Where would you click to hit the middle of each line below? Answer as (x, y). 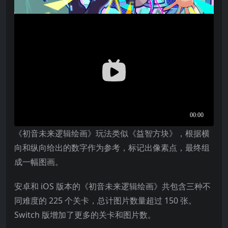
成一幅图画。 (39, 162)
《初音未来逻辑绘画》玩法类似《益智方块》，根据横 (112, 133)
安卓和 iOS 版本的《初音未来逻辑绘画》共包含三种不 (112, 186)
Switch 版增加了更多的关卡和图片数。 (85, 215)
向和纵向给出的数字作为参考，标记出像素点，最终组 (112, 147)
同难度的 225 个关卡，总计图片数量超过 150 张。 (105, 200)
